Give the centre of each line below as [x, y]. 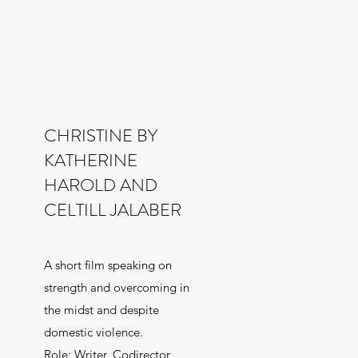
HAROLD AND [100, 185]
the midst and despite [101, 310]
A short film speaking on [107, 265]
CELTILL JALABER [112, 210]
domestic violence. [93, 332]
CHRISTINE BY [100, 135]
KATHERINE [90, 160]
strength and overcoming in [116, 287]
